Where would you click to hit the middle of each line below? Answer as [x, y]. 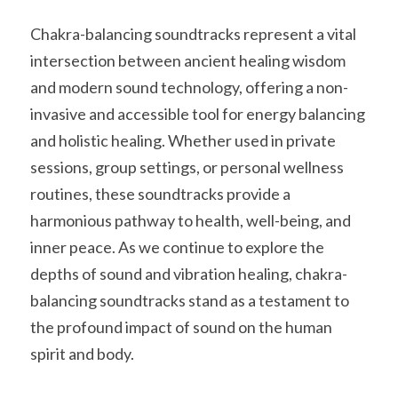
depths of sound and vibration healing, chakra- [189, 274]
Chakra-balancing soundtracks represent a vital [193, 34]
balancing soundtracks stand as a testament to [190, 300]
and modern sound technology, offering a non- [189, 87]
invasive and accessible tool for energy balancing [198, 114]
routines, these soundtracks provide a [160, 194]
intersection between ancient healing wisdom [188, 60]
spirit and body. [82, 354]
